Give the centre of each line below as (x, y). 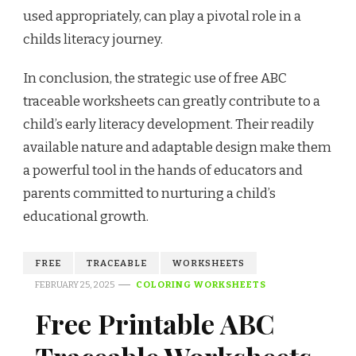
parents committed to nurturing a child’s (149, 193)
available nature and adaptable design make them (177, 147)
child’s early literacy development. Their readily (168, 124)
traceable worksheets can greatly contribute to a (172, 101)
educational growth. (86, 216)
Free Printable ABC (155, 323)
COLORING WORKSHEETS (201, 284)
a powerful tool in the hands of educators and (163, 170)
